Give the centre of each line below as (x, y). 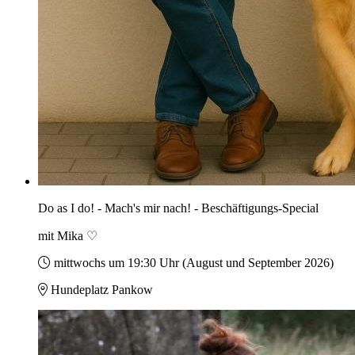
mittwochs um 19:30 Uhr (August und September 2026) (194, 263)
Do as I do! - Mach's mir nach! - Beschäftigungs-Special (178, 208)
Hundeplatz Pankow (102, 290)
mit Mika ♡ (68, 236)
